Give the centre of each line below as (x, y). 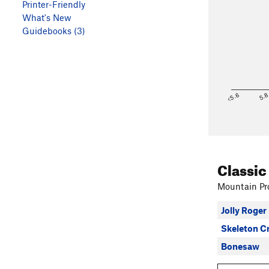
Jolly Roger (244, 210)
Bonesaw (240, 246)
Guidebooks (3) (54, 31)
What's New (47, 18)
